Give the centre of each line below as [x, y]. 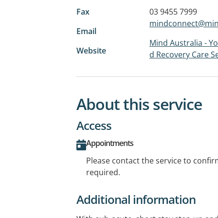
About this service [139, 104]
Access [94, 126]
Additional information [136, 200]
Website [91, 50]
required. [103, 173]
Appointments [110, 143]
